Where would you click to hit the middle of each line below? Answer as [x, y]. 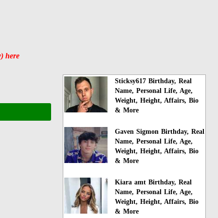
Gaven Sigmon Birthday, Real [160, 131]
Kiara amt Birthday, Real [154, 182]
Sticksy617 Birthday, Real [154, 81]
